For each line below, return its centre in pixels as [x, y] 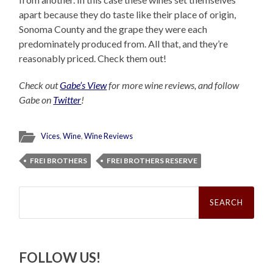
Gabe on [36, 100]
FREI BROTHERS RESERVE [152, 161]
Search [33, 191]
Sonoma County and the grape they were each [113, 29]
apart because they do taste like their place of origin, [128, 15]
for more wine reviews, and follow [173, 85]
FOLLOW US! [60, 258]
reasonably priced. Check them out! [93, 58]
